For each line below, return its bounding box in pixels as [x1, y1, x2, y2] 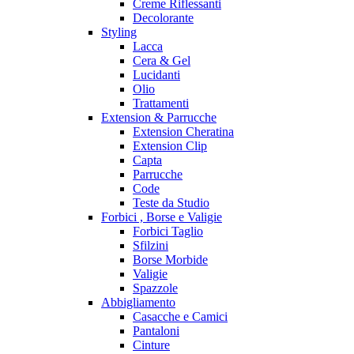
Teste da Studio [133, 196, 209, 210]
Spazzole [133, 281, 178, 296]
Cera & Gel [133, 54, 190, 68]
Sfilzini [133, 239, 168, 253]
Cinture [133, 338, 170, 352]
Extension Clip [133, 139, 207, 153]
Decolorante [133, 11, 194, 25]
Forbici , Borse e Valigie [101, 210, 222, 224]
